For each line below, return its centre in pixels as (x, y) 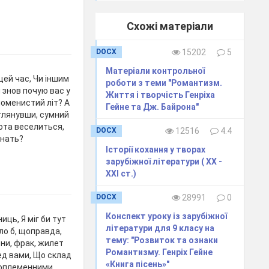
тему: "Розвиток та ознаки (162, 240)
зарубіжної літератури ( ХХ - (164, 161)
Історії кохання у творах (156, 149)
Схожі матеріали (170, 26)
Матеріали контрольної (156, 71)
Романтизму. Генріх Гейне (159, 252)
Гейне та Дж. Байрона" (153, 107)
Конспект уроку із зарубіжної (167, 216)
